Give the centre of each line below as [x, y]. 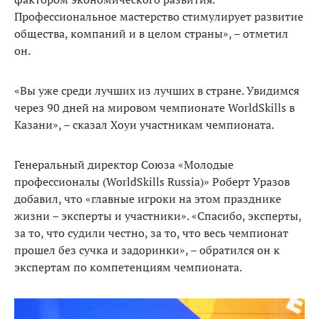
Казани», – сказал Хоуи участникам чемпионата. [144, 124]
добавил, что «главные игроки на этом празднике [148, 198]
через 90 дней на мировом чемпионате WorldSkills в [155, 107]
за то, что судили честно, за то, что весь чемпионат [151, 232]
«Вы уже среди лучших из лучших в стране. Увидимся [157, 90]
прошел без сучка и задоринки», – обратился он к [147, 250]
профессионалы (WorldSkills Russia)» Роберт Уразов [152, 181]
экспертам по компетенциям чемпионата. [128, 267]
